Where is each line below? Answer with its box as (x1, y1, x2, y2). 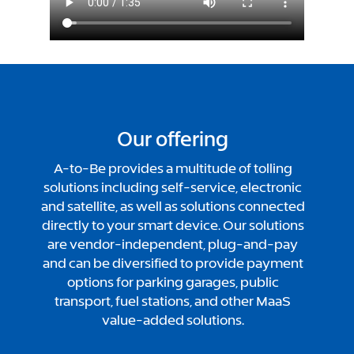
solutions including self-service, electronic (43, 179, 303, 196)
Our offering (117, 127, 229, 152)
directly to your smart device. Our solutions (41, 217, 304, 234)
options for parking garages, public (66, 274, 279, 291)
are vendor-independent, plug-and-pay (47, 236, 299, 253)
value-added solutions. (101, 312, 244, 329)
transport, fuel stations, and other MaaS (55, 293, 292, 310)
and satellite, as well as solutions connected (40, 198, 305, 215)
